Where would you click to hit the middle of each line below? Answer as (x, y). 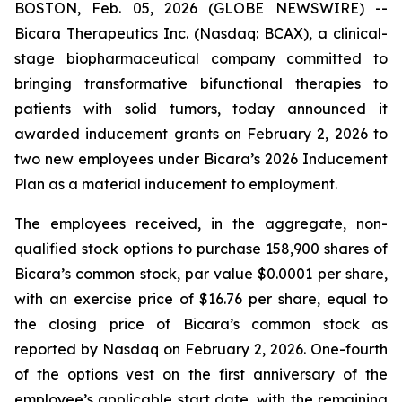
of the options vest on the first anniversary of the (201, 374)
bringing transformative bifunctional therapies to (201, 83)
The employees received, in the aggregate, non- (201, 223)
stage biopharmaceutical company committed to (201, 58)
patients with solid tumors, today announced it (201, 109)
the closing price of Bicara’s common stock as (201, 324)
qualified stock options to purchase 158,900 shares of (201, 249)
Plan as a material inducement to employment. (176, 184)
